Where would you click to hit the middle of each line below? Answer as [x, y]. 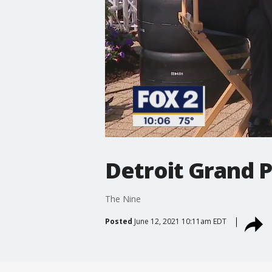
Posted [118, 221]
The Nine [123, 199]
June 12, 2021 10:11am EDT [180, 221]
